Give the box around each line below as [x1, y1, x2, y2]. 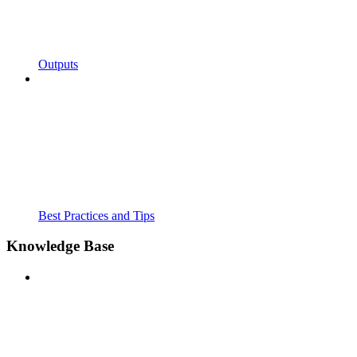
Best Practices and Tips [38, 208, 155, 222]
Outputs [38, 57, 78, 71]
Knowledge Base [6, 237, 114, 255]
